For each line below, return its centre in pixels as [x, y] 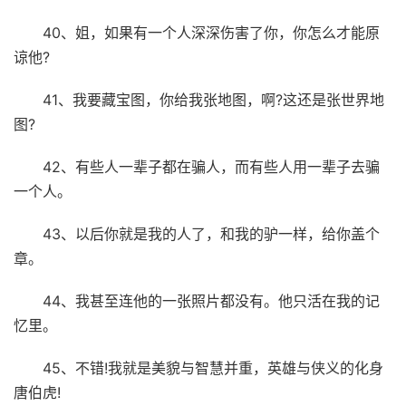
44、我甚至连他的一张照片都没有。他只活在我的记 [211, 300]
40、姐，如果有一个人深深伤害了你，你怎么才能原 [211, 32]
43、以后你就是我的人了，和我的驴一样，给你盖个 [211, 233]
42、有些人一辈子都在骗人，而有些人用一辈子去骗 [211, 166]
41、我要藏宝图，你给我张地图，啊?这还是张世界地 [213, 99]
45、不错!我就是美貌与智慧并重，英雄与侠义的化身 [213, 367]
